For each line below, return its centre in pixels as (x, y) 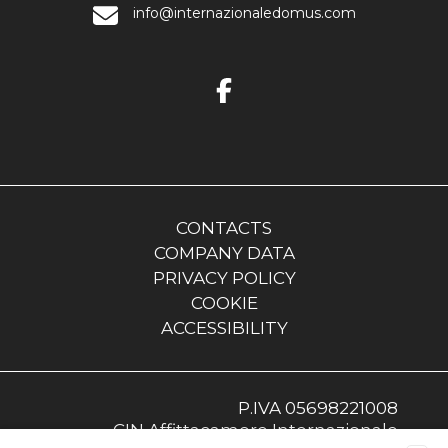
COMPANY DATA (224, 253)
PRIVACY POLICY (224, 278)
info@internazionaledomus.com (244, 13)
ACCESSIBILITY (224, 328)
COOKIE (224, 303)
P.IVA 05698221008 (318, 408)
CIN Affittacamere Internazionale (255, 430)
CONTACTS (224, 228)
